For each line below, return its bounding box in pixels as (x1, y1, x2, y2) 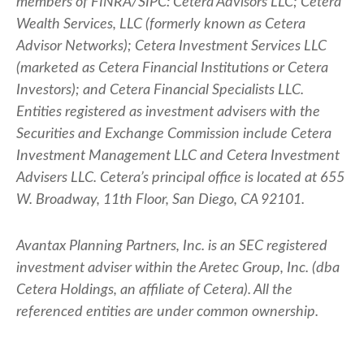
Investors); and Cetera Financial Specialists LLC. (16, 83, 304, 98)
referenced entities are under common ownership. (16, 305, 318, 320)
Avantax (16, 239, 66, 254)
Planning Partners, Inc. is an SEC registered (66, 239, 327, 254)
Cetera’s (100, 171, 149, 186)
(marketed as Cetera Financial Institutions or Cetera (16, 61, 328, 76)
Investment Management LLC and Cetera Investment (16, 149, 340, 164)
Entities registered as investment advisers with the (16, 105, 320, 120)
